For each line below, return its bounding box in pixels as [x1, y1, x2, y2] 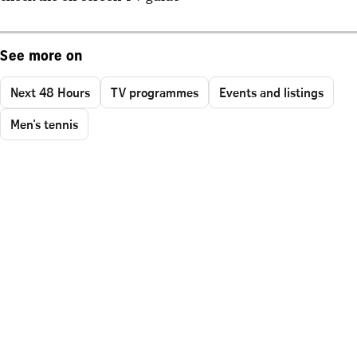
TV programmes [111, 83, 198, 101]
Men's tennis [10, 115, 78, 133]
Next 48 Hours [10, 83, 90, 101]
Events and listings [219, 83, 324, 101]
